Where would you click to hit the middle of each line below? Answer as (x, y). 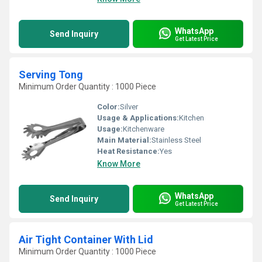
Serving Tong (51, 75)
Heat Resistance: (128, 151)
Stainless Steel (176, 140)
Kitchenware (144, 129)
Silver (129, 107)
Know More (119, 164)
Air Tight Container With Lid (86, 239)
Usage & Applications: (138, 118)
